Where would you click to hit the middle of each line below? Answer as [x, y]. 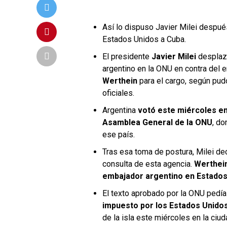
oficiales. [118, 93]
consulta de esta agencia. [148, 164]
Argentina [120, 110]
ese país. [119, 135]
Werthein [120, 81]
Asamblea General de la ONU [157, 122]
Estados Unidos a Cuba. [144, 39]
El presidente [126, 56]
